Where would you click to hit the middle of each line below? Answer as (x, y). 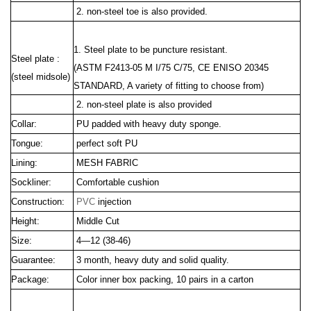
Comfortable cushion (118, 182)
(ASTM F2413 (102, 68)
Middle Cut (98, 221)
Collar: (24, 124)
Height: (25, 221)
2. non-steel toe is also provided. (142, 11)
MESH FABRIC (107, 163)
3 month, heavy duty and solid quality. (153, 260)
